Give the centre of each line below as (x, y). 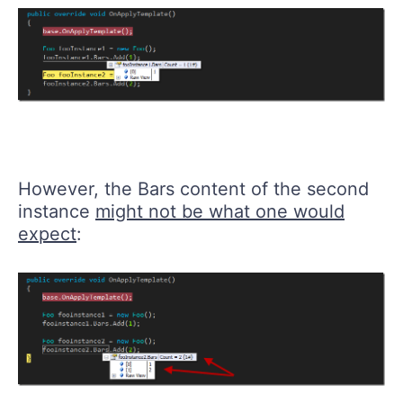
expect (47, 234)
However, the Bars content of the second (193, 189)
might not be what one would (220, 212)
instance (57, 212)
